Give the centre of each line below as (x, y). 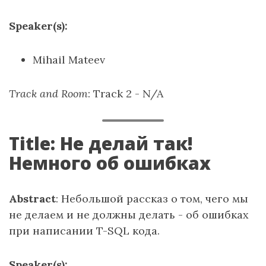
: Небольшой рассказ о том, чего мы (152, 199)
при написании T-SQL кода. (84, 231)
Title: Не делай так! (101, 143)
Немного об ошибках (110, 163)
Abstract (32, 199)
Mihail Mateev (69, 60)
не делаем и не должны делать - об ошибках (129, 215)
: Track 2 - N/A (126, 94)
